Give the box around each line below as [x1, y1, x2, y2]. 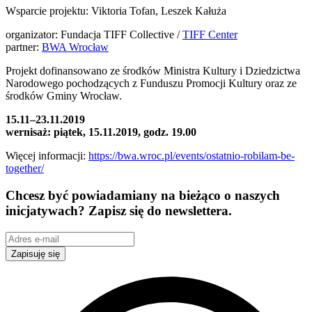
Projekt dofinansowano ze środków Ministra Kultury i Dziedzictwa [6, 65, 300, 77]
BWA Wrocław [42, 41, 109, 54]
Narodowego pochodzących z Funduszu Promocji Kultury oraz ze [6, 77, 297, 90]
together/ [6, 162, 44, 175]
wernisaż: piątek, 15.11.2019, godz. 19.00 [6, 126, 196, 139]
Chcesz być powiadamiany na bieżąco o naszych [6, 187, 280, 203]
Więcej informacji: [6, 150, 88, 162]
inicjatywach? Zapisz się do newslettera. [6, 203, 232, 218]
